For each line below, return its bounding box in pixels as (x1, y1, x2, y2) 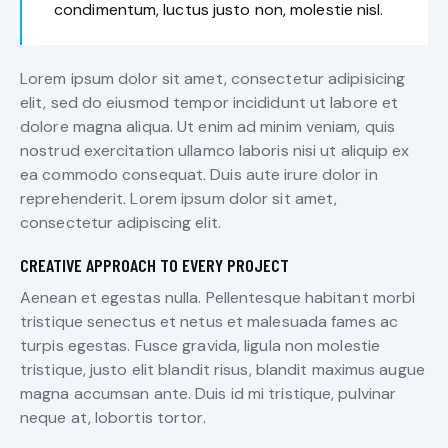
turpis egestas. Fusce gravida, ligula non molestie (20, 335, 381, 357)
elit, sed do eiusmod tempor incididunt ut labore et (20, 92, 399, 114)
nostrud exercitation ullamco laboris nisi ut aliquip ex (20, 140, 410, 162)
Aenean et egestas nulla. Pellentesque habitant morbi (20, 287, 416, 309)
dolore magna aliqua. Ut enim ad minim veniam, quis (20, 116, 396, 138)
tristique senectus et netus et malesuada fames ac (20, 311, 398, 333)
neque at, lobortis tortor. (20, 407, 206, 429)
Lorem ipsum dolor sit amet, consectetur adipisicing (20, 68, 406, 90)
